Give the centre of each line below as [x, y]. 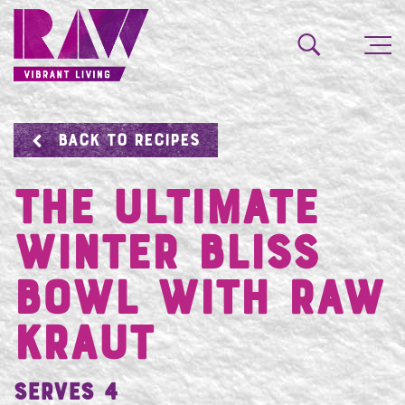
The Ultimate [166, 212]
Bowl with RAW [199, 302]
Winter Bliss [166, 257]
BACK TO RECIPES [128, 141]
